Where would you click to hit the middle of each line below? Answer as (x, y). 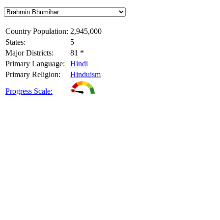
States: (15, 42)
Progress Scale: (29, 91)
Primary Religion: (33, 75)
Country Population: (37, 31)
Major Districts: (29, 53)
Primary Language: (35, 64)
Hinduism (85, 75)
